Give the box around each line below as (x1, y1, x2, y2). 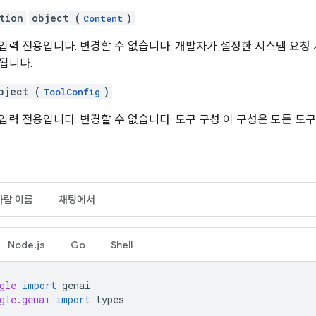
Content (83, 11, 123, 25)
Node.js (8, 238, 45, 251)
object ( (32, 11, 80, 25)
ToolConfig (43, 85, 100, 98)
